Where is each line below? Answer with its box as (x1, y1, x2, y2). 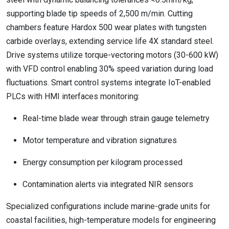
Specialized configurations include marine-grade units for (6, 201, 210, 211)
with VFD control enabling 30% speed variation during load (6, 64, 213, 74)
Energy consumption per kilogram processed (22, 157, 182, 167)
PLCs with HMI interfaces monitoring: (6, 91, 140, 101)
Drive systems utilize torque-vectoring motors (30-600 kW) (6, 50, 218, 60)
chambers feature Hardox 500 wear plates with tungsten (6, 22, 207, 32)
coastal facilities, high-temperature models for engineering (6, 215, 216, 225)
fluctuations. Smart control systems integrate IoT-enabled (6, 78, 211, 87)
